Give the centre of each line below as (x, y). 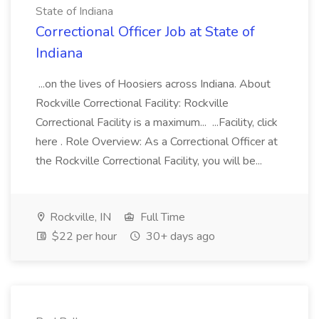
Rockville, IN (79, 217)
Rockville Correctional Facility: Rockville (132, 103)
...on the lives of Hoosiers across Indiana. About (153, 84)
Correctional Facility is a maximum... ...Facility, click (157, 122)
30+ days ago (179, 236)
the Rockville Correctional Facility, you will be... (150, 161)
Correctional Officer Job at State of (145, 32)
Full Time (161, 217)
